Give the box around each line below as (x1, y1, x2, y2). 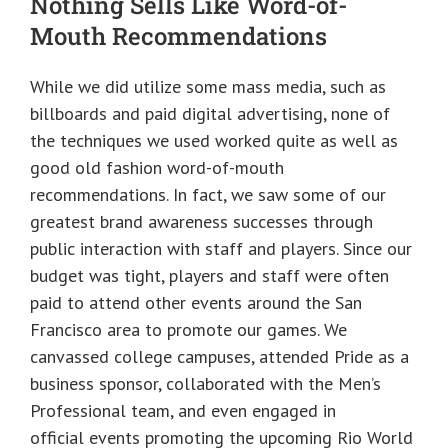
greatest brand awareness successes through (30, 210, 373, 234)
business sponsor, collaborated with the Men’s (30, 372, 381, 396)
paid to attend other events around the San (30, 291, 362, 315)
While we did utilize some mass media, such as (30, 75, 386, 99)
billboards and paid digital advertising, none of (30, 102, 390, 126)
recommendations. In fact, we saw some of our (30, 183, 386, 207)
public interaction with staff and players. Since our (30, 237, 412, 261)
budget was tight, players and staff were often (30, 264, 389, 288)
